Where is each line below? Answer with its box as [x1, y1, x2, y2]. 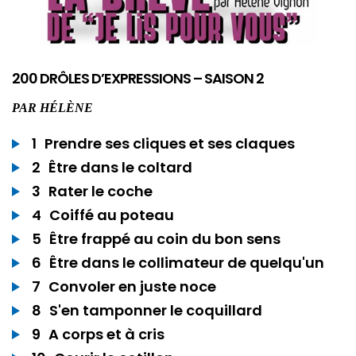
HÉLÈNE [40, 100, 93, 114]
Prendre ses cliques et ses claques [44, 133, 295, 153]
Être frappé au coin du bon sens [49, 228, 281, 249]
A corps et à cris [48, 323, 164, 344]
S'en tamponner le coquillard [49, 300, 262, 320]
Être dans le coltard [48, 157, 192, 177]
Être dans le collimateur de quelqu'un [49, 252, 324, 273]
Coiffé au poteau [49, 204, 174, 225]
